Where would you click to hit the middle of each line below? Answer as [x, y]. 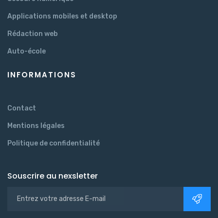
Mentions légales [36, 126]
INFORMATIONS [42, 74]
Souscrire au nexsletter [53, 176]
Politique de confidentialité [54, 143]
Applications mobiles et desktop [62, 16]
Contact [22, 108]
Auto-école [27, 51]
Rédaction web [33, 34]
